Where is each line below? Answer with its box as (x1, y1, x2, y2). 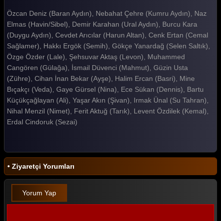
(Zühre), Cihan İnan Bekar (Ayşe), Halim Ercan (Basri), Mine (7, 74, 195, 82)
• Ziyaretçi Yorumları (7, 162, 74, 170)
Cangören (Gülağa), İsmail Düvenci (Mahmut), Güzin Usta (7, 63, 188, 72)
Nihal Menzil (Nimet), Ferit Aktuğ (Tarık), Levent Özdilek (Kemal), (7, 107, 209, 115)
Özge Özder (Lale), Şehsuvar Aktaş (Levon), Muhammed (7, 52, 185, 61)
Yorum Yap (22, 188, 56, 197)
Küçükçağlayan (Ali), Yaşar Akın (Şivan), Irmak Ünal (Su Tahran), (7, 96, 209, 104)
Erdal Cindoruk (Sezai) (7, 117, 77, 126)
